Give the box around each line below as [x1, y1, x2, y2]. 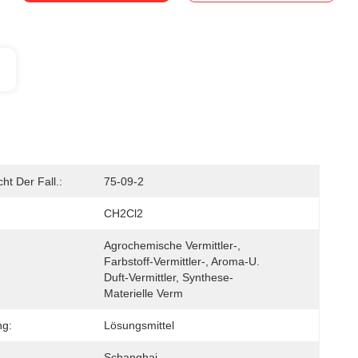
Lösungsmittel [104, 319, 174, 332]
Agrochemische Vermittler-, [104, 239, 241, 252]
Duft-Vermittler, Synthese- [104, 271, 233, 284]
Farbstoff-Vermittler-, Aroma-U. [104, 255, 260, 268]
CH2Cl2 [104, 207, 143, 220]
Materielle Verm [104, 287, 183, 300]
